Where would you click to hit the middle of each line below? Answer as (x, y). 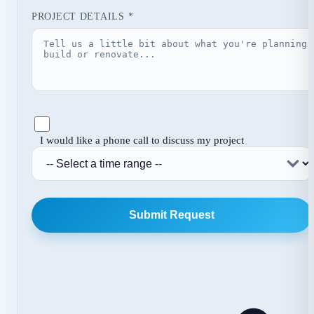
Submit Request (172, 214)
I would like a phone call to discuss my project (142, 139)
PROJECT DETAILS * (83, 16)
